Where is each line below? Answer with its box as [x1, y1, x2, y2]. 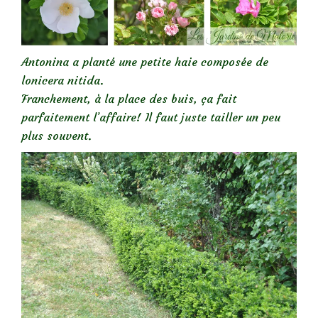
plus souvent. [21, 128, 92, 143]
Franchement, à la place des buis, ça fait [21, 91, 236, 106]
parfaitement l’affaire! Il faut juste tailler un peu [21, 109, 280, 124]
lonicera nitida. [21, 72, 104, 87]
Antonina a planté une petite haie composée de [21, 54, 268, 69]
